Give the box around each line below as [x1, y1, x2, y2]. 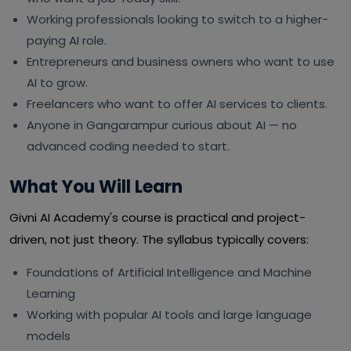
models [27, 327, 71, 344]
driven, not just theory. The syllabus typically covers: [9, 231, 309, 248]
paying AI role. [27, 32, 107, 49]
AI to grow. [27, 74, 88, 91]
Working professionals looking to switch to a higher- [27, 11, 328, 27]
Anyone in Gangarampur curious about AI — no [27, 117, 297, 133]
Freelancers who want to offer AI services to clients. [27, 96, 327, 112]
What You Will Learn [9, 175, 183, 199]
